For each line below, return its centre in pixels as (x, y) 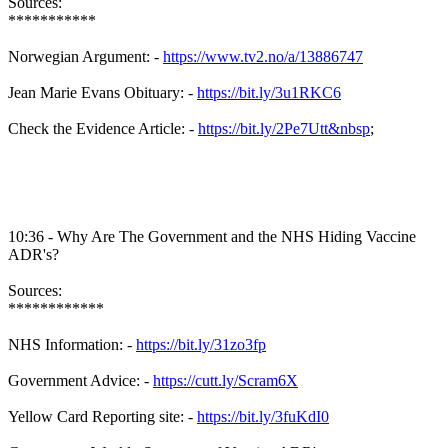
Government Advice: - (80, 381)
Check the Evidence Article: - (103, 129)
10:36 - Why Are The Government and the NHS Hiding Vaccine (212, 237)
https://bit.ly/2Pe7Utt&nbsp (284, 129)
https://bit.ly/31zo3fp (201, 345)
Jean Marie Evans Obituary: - (102, 93)
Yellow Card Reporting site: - (102, 417)
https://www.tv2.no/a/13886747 (263, 57)
